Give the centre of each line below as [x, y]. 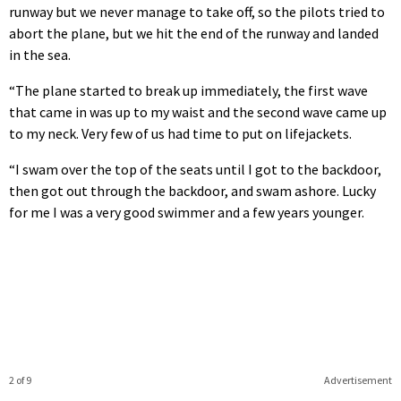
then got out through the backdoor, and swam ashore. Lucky [192, 191]
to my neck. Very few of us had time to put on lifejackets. [180, 134]
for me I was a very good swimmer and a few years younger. [187, 213]
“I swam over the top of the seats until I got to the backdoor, [195, 170]
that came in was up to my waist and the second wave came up [198, 112]
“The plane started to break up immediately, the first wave [188, 91]
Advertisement [358, 380]
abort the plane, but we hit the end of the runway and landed [194, 34]
